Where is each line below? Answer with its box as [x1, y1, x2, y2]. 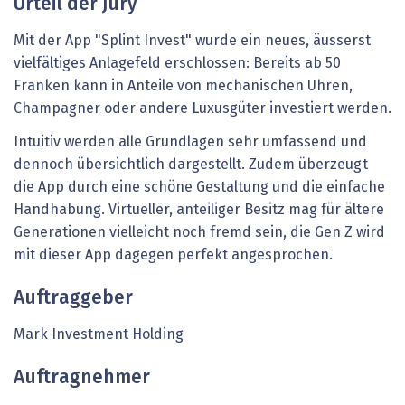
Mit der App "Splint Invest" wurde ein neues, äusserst [14, 33, 371, 48]
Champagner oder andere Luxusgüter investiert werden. [14, 100, 391, 116]
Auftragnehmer [14, 369, 150, 389]
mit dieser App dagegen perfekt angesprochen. [14, 248, 333, 263]
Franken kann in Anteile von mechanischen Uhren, [14, 78, 353, 93]
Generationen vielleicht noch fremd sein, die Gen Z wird [14, 225, 385, 240]
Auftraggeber [14, 289, 133, 309]
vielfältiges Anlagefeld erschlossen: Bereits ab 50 [14, 55, 341, 71]
